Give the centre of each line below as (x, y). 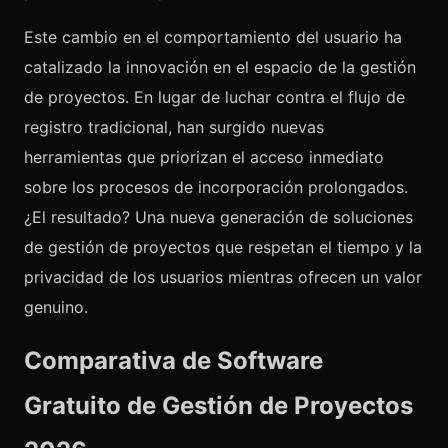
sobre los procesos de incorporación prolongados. (216, 187)
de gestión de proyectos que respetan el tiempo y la (223, 247)
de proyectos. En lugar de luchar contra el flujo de (214, 97)
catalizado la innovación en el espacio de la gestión (220, 67)
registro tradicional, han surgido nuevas (174, 127)
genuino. (56, 307)
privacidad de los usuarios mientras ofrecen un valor (223, 277)
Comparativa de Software (173, 360)
